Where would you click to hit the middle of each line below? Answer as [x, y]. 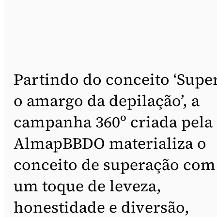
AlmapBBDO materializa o [110, 143]
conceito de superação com [115, 164]
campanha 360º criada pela [113, 122]
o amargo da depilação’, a [107, 101]
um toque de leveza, [87, 186]
